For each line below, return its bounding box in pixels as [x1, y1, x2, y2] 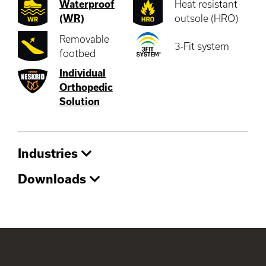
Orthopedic [59, 81, 113, 93]
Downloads [18, 172, 90, 186]
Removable [59, 33, 109, 45]
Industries [18, 146, 81, 161]
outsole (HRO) [175, 12, 238, 24]
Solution [59, 96, 100, 107]
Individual [59, 67, 106, 79]
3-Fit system [175, 40, 229, 52]
